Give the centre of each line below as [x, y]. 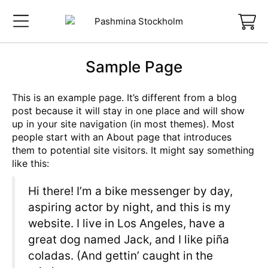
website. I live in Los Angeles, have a [127, 223]
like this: [31, 163]
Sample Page [134, 67]
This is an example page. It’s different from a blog [124, 98]
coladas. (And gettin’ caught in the [121, 256]
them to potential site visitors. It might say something [133, 150]
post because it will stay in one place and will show [128, 111]
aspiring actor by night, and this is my [130, 207]
